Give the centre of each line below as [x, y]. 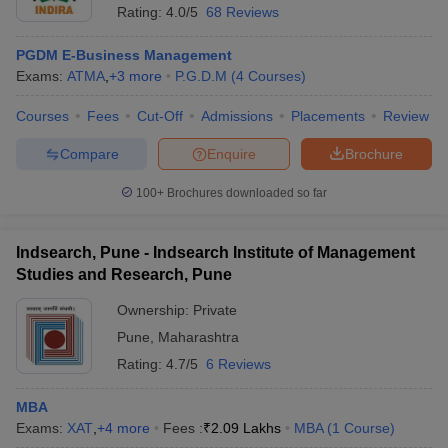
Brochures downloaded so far [245, 193]
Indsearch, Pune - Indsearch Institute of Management [215, 252]
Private [215, 310]
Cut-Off [160, 116]
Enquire [231, 153]
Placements [328, 116]
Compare [89, 153]
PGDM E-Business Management [124, 55]
